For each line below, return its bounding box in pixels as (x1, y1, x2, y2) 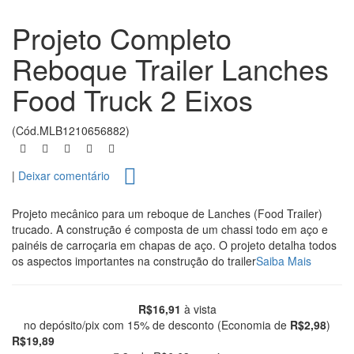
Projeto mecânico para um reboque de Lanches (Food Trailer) (12, 205, 322, 221)
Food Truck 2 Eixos (12, 79, 253, 119)
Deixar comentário (18, 167, 110, 183)
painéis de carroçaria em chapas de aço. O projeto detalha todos (12, 237, 337, 253)
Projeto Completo (12, 17, 232, 58)
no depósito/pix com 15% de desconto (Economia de (24, 317, 290, 333)
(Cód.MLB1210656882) (12, 122, 130, 138)
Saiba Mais (256, 253, 311, 269)
